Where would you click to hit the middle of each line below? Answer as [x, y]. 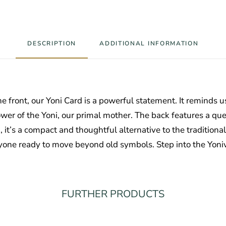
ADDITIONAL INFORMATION [149, 43]
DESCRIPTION [52, 43]
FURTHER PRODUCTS [113, 194]
